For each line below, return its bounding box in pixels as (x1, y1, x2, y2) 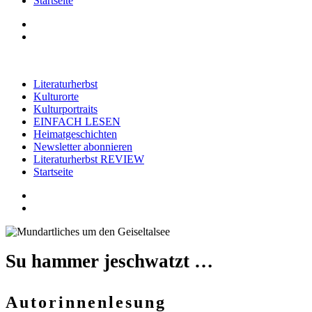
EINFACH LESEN (33, 116, 120, 127)
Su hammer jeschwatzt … (6, 251, 213, 272)
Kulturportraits (33, 103, 97, 115)
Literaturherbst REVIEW (33, 153, 144, 165)
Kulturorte (33, 91, 79, 102)
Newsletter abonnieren (33, 141, 132, 153)
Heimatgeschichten (33, 128, 117, 140)
